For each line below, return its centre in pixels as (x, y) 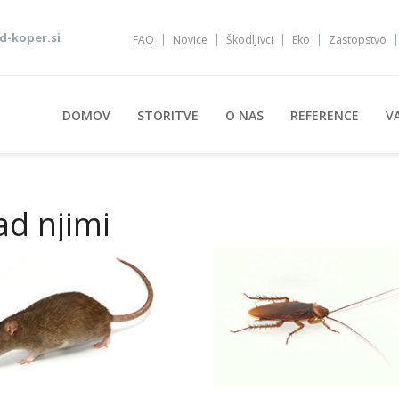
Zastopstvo (358, 40)
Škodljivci (250, 40)
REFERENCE (325, 115)
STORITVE (168, 115)
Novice (190, 40)
